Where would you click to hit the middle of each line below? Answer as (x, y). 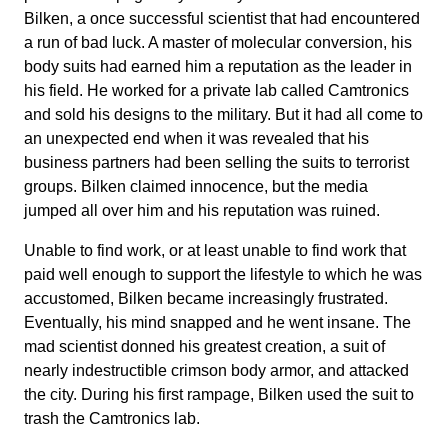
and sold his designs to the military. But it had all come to (223, 114)
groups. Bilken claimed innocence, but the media (196, 186)
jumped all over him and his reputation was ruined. (202, 210)
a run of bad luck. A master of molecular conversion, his (218, 42)
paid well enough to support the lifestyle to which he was (223, 274)
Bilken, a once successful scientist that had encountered (222, 18)
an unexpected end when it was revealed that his (196, 138)
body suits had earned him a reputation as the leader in (218, 66)
